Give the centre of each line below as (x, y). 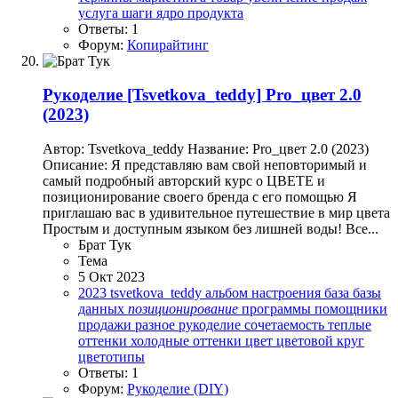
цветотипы (111, 357)
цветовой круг (320, 341)
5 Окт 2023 (111, 277)
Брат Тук (105, 245)
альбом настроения (265, 293)
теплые (350, 325)
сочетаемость (286, 325)
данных (103, 309)
